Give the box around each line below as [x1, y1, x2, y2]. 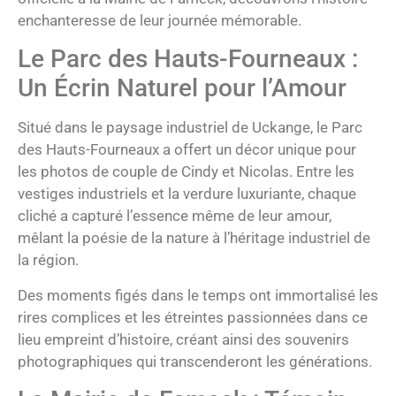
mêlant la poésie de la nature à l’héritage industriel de [18, 229, 370, 247]
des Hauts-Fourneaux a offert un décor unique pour [18, 141, 356, 159]
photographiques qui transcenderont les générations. [18, 352, 372, 370]
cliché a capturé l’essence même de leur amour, [18, 207, 331, 225]
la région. [18, 251, 79, 270]
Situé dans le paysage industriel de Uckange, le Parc [18, 118, 362, 137]
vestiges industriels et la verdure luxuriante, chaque [18, 185, 356, 203]
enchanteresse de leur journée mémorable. [18, 11, 301, 29]
